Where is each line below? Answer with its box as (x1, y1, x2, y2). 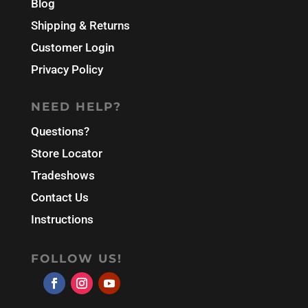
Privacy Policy (30, 63, 103, 77)
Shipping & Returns (30, 19, 130, 33)
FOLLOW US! (30, 252, 122, 266)
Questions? (30, 124, 89, 139)
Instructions (30, 212, 93, 227)
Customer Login (30, 41, 114, 55)
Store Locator (30, 146, 102, 161)
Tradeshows (30, 168, 95, 183)
